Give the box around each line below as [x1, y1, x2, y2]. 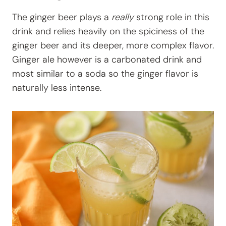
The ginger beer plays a [12, 11, 111, 24]
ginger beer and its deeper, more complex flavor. [12, 39, 214, 52]
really [111, 11, 134, 24]
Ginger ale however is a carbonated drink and [12, 53, 202, 66]
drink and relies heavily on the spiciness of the [12, 25, 204, 38]
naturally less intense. [12, 82, 101, 94]
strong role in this [134, 11, 209, 24]
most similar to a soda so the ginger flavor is [12, 68, 198, 80]
